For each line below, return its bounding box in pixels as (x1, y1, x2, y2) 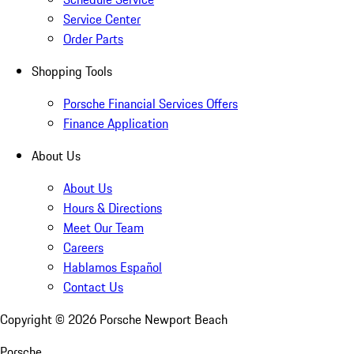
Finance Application (63, 113, 168, 133)
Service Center (63, 9, 141, 28)
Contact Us (63, 277, 123, 296)
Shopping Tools (32, 61, 112, 81)
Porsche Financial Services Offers (63, 93, 238, 113)
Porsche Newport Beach (100, 309, 228, 329)
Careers (63, 237, 104, 257)
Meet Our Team (63, 217, 144, 237)
